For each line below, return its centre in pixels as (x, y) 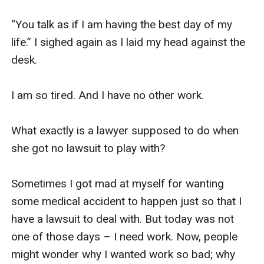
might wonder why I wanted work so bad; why (123, 254)
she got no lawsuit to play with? (88, 148)
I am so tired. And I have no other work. (109, 95)
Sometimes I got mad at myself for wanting (118, 183)
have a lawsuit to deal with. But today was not (123, 219)
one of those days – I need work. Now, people (125, 236)
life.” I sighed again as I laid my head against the (128, 42)
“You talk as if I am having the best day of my (122, 24)
